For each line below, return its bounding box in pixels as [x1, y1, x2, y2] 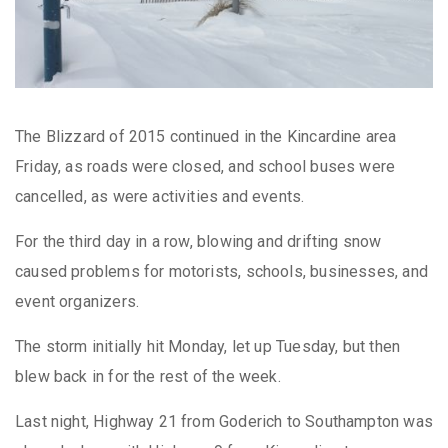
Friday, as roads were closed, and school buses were [15, 156, 396, 176]
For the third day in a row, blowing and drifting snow [15, 231, 382, 251]
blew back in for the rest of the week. [15, 366, 281, 386]
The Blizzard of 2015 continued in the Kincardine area [15, 126, 397, 146]
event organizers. [15, 291, 140, 311]
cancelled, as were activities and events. [15, 186, 305, 206]
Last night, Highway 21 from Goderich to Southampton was [15, 411, 433, 431]
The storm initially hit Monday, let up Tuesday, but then [15, 336, 401, 356]
